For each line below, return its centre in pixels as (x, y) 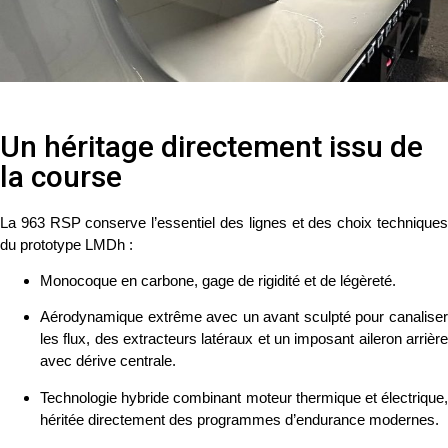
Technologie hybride (105, 397)
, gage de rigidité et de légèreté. (295, 280)
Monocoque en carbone (117, 280)
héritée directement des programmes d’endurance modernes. (239, 419)
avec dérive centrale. (108, 361)
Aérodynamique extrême (121, 317)
